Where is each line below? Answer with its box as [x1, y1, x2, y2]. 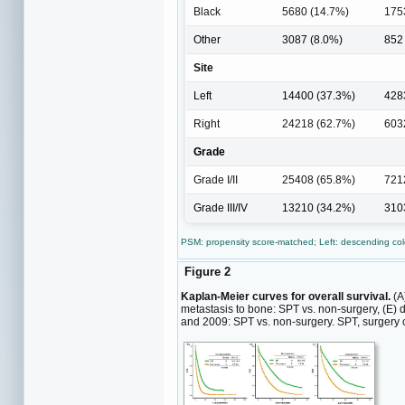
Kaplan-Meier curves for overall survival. [181, 289, 391, 303]
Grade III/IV [193, 201, 248, 214]
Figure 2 [181, 265, 231, 279]
